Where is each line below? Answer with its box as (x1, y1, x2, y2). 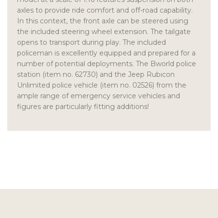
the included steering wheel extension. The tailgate (17, 27, 191, 36)
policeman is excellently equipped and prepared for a (17, 49, 196, 58)
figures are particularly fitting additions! (17, 102, 149, 111)
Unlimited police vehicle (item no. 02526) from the (17, 81, 186, 90)
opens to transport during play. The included (17, 38, 166, 47)
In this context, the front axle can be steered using (17, 17, 188, 26)
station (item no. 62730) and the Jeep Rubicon (17, 70, 175, 79)
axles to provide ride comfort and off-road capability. (17, 6, 193, 15)
